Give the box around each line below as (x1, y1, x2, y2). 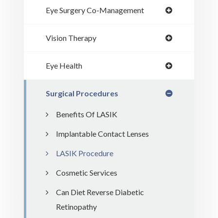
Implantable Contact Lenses (56, 128, 149, 138)
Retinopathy (56, 201, 97, 211)
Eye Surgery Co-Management (46, 5, 144, 15)
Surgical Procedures (46, 88, 118, 98)
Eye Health (46, 60, 82, 70)
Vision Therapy (46, 33, 96, 42)
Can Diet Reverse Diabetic (56, 187, 144, 197)
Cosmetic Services (56, 167, 117, 177)
